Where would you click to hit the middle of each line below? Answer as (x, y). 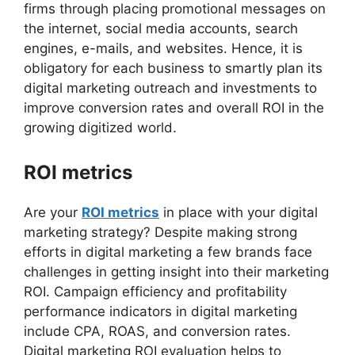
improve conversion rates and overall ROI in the (174, 108)
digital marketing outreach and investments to (170, 88)
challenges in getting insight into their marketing (176, 271)
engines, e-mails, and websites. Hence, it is (163, 49)
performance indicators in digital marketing (160, 311)
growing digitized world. (100, 128)
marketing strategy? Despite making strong (160, 232)
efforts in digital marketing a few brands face (168, 252)
